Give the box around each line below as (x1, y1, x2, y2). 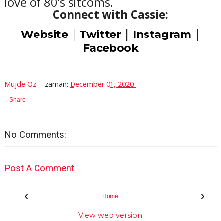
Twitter (79, 27, 121, 41)
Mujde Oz (4, 79, 38, 89)
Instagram (133, 27, 191, 41)
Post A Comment (4, 163, 74, 174)
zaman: (45, 79, 71, 89)
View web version (78, 211, 143, 220)
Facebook (82, 41, 139, 55)
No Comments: (4, 129, 66, 140)
